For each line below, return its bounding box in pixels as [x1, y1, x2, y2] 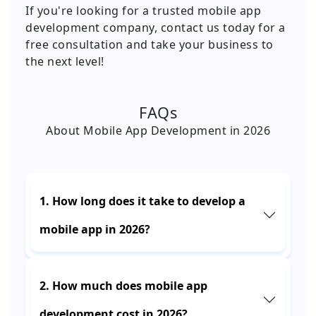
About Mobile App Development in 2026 [46, 123, 270, 138]
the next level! [25, 54, 104, 69]
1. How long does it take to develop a [39, 193, 245, 209]
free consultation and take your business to [25, 37, 274, 52]
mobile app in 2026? [39, 221, 150, 237]
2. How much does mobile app [39, 278, 207, 293]
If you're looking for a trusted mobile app [25, 3, 261, 18]
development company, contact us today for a [25, 20, 286, 35]
